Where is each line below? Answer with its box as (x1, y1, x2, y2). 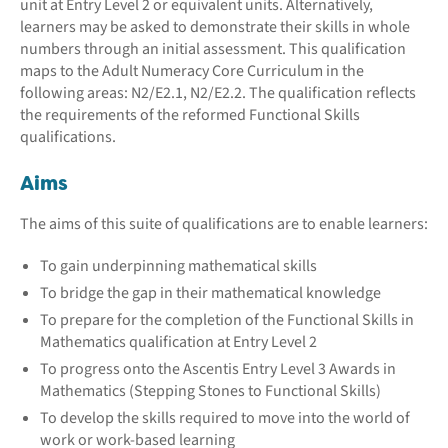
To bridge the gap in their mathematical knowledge (40, 281, 381, 304)
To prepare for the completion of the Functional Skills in (40, 308, 414, 331)
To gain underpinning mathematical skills (40, 254, 317, 277)
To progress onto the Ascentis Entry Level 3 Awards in (40, 357, 396, 380)
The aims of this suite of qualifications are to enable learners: (20, 212, 428, 235)
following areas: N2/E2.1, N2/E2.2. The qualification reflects (20, 81, 416, 104)
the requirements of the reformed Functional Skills (20, 103, 360, 126)
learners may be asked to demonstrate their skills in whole (20, 15, 410, 38)
